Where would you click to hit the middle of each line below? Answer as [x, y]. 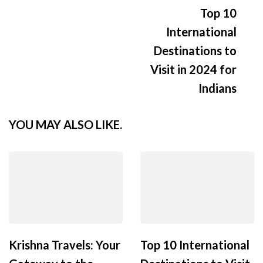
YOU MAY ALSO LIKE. [65, 124]
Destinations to [195, 50]
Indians [218, 88]
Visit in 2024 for [193, 69]
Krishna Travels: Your [65, 245]
